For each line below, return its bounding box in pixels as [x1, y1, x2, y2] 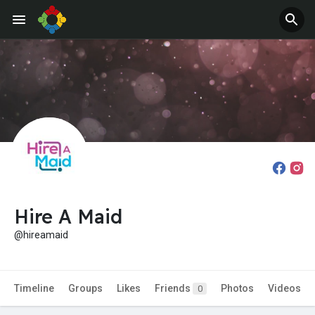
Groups [68, 283, 103, 295]
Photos [221, 283, 254, 295]
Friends [155, 283, 193, 295]
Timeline [14, 283, 54, 295]
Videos [268, 283, 301, 295]
